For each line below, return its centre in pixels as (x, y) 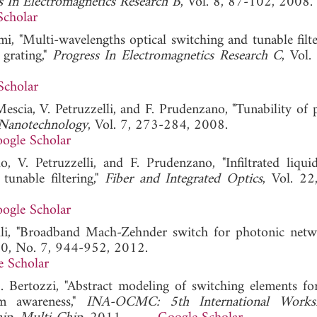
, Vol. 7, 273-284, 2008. (158, 125)
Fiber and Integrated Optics (184, 179)
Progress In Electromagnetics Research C (167, 56)
